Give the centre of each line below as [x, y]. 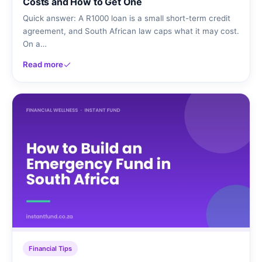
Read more [43, 65]
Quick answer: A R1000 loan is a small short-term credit [127, 18]
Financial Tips [50, 248]
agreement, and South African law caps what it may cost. [131, 31]
